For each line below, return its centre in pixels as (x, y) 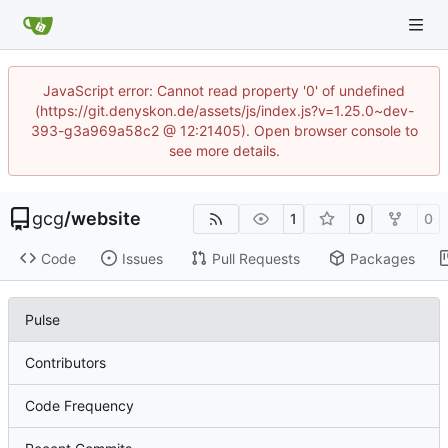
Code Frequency (79, 406)
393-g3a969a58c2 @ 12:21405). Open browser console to (224, 130)
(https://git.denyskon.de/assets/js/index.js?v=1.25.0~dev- (224, 110)
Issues (142, 258)
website (106, 218)
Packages (382, 258)
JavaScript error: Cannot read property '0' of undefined (224, 90)
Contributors (65, 363)
